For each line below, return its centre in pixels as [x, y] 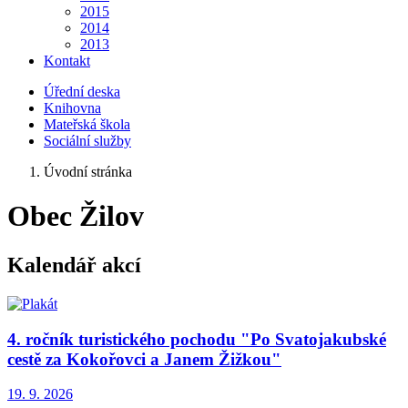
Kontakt [67, 61]
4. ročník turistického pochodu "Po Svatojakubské [197, 339]
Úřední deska [82, 92]
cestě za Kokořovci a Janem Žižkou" [144, 359]
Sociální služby [87, 141]
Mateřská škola [87, 124]
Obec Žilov [76, 216]
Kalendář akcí [74, 265]
